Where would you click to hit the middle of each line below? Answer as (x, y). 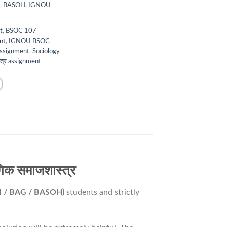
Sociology (46, 51)
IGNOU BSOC (29, 41)
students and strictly (102, 192)
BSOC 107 (21, 31)
